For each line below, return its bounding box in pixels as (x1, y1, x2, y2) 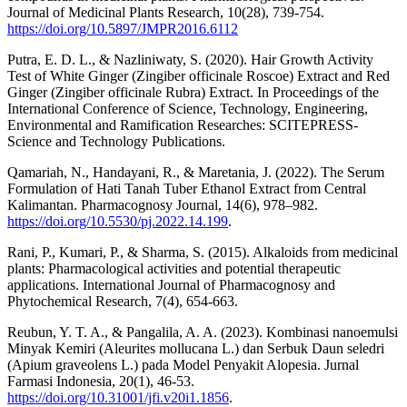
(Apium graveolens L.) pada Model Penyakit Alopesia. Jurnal (7, 356, 359, 372)
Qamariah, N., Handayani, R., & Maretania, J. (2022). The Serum (7, 164, 384, 180)
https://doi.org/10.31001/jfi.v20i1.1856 (7, 389, 229, 405)
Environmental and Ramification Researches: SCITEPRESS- (7, 116, 358, 133)
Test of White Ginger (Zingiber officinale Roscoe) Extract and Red (7, 67, 390, 84)
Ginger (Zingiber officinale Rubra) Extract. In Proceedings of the (7, 84, 379, 100)
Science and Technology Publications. (7, 133, 225, 149)
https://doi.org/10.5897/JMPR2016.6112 (7, 20, 238, 36)
